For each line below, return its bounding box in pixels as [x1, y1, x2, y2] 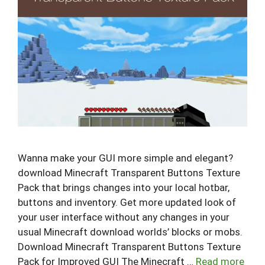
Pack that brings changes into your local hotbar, [18, 182, 230, 194]
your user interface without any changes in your [18, 211, 230, 224]
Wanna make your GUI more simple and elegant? [18, 152, 233, 164]
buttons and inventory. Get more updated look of [18, 196, 236, 209]
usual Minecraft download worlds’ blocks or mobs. [18, 226, 243, 238]
